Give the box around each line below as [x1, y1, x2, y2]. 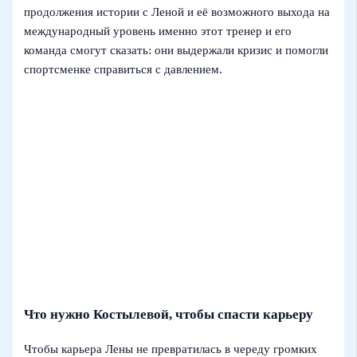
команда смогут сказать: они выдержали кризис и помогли [24, 44, 329, 57]
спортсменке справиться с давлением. [24, 63, 223, 76]
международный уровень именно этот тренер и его [24, 25, 292, 38]
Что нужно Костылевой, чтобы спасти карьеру [24, 306, 314, 322]
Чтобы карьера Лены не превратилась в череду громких [24, 342, 318, 355]
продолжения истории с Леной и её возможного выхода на [24, 6, 331, 19]
